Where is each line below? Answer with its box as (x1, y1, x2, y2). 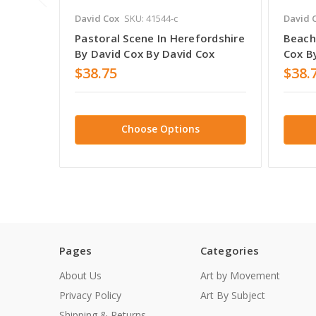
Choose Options (121, 121, 200, 135)
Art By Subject (200, 288, 265, 303)
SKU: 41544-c (124, 11, 178, 25)
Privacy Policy (59, 288, 121, 303)
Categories (200, 243, 259, 258)
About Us (59, 269, 102, 283)
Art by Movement (200, 269, 280, 283)
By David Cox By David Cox (75, 46, 215, 61)
